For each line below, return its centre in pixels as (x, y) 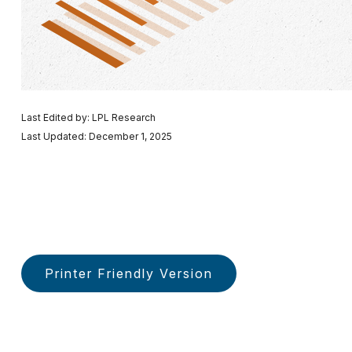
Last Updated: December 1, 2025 (96, 137)
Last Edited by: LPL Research (88, 118)
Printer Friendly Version (128, 274)
